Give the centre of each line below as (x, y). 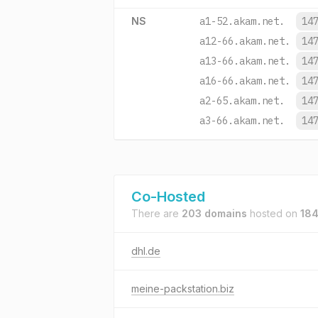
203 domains (214, 213)
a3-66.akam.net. (242, 121)
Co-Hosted (168, 197)
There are (157, 213)
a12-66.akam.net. (245, 41)
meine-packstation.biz (183, 289)
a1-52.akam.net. (242, 21)
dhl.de (146, 251)
